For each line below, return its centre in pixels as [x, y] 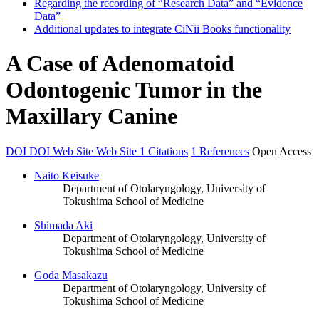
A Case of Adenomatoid [120, 64]
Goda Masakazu [71, 275]
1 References [220, 151]
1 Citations [164, 151]
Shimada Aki [63, 225]
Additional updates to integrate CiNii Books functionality [162, 29]
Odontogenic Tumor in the [134, 90]
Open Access [282, 151]
